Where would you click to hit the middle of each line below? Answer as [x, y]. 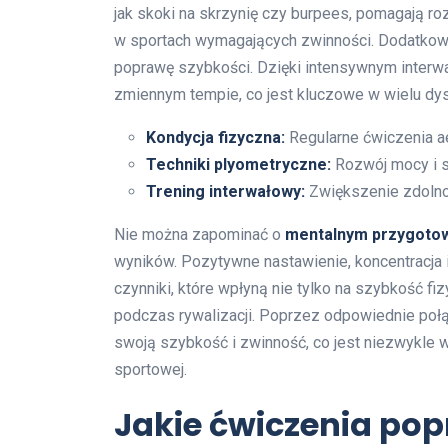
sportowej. [150, 370]
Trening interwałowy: [225, 192]
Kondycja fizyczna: [215, 138]
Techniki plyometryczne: [238, 165]
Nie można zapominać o [199, 235]
